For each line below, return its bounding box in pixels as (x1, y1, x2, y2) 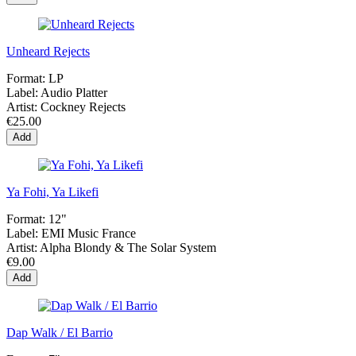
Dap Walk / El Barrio (6, 325, 113, 339)
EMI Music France (41, 226, 136, 240)
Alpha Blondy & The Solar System (40, 240, 216, 254)
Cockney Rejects (41, 99, 126, 114)
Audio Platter (41, 85, 107, 99)
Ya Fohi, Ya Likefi (6, 184, 99, 199)
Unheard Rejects (6, 44, 90, 58)
